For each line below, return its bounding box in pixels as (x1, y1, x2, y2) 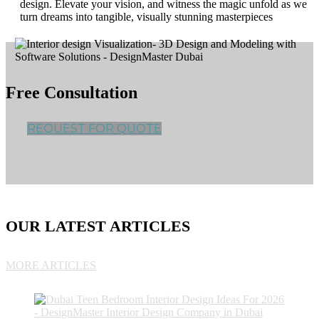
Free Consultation (6, 83, 137, 103)
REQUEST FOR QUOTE (27, 122, 162, 136)
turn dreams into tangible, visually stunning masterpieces (20, 11, 273, 23)
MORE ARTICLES (6, 258, 96, 271)
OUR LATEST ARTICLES (6, 217, 190, 236)
